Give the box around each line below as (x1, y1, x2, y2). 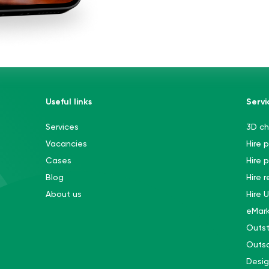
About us (45, 189, 82, 199)
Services (45, 121, 79, 131)
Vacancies (45, 138, 87, 148)
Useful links (45, 96, 92, 107)
